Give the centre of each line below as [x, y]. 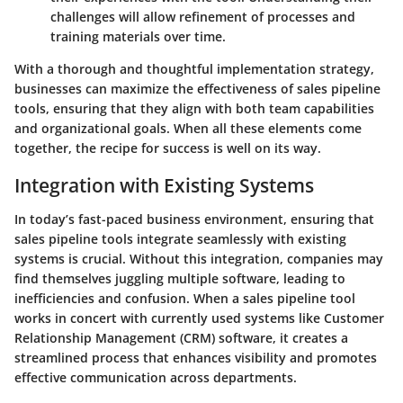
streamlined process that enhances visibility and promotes [196, 358]
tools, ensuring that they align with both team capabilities [194, 108]
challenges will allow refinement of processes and [203, 16]
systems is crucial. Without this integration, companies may [199, 259]
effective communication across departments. [156, 378]
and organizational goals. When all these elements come [188, 128]
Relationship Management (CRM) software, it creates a [181, 338]
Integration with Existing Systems [164, 185]
